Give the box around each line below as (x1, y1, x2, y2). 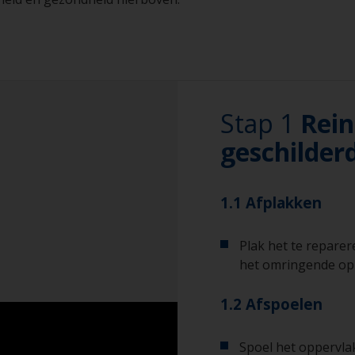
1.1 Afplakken (220, 193, 322, 212)
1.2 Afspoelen (220, 294, 323, 314)
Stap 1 (220, 106, 300, 140)
